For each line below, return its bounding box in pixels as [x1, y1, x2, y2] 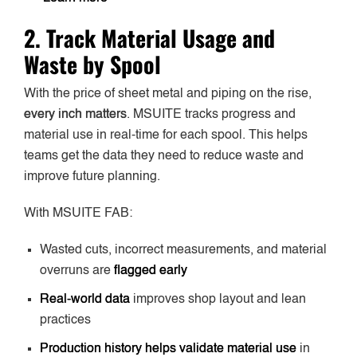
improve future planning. [24, 171, 160, 184]
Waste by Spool [24, 48, 161, 81]
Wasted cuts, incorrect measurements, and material [40, 244, 327, 257]
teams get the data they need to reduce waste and [24, 150, 304, 163]
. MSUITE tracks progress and [127, 108, 296, 122]
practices [40, 314, 91, 328]
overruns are [40, 265, 114, 278]
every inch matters [24, 108, 127, 122]
